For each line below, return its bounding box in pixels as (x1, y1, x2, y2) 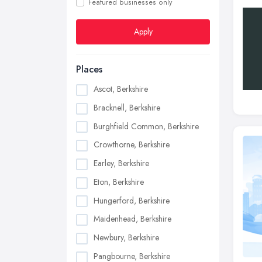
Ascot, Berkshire (94, 83, 148, 95)
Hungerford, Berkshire (94, 194, 170, 206)
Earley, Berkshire (94, 157, 149, 170)
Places (76, 63, 102, 76)
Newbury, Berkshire (94, 232, 159, 244)
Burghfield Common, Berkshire (94, 120, 199, 132)
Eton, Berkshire (94, 175, 144, 188)
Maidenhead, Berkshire (94, 213, 171, 225)
